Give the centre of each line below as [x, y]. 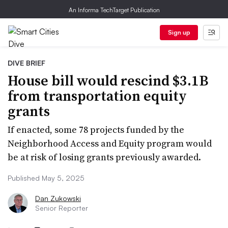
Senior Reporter [62, 208]
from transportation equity [97, 96]
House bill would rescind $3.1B [108, 80]
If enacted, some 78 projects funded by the [96, 130]
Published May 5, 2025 [46, 178]
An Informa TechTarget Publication [114, 10]
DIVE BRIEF [26, 63]
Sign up [179, 32]
